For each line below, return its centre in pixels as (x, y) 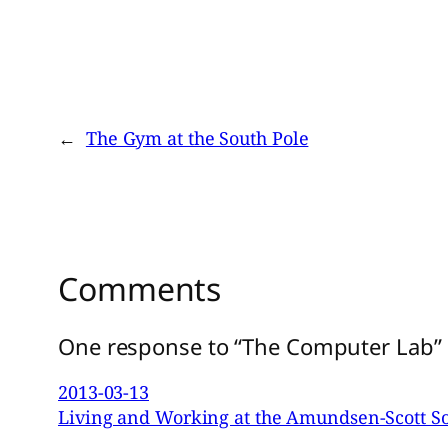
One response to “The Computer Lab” (250, 345)
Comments (140, 289)
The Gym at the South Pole (197, 138)
